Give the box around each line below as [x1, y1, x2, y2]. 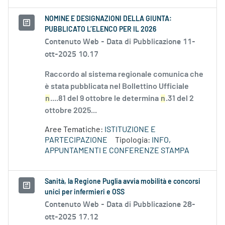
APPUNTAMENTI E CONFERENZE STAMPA [45, 147, 189, 155]
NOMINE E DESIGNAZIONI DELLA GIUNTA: [45, 16, 172, 23]
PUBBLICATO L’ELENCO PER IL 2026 [45, 26, 156, 34]
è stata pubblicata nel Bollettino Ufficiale [45, 82, 189, 91]
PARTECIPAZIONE [45, 136, 107, 145]
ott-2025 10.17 [45, 48, 98, 60]
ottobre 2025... [45, 106, 97, 115]
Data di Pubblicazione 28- [106, 198, 195, 210]
